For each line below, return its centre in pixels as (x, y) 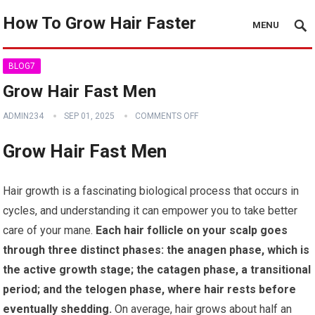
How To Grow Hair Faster (100, 23)
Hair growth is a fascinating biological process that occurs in (151, 191)
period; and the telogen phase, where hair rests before (150, 289)
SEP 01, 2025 (90, 116)
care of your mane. (48, 230)
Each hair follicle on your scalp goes (191, 230)
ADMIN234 (24, 116)
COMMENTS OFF (167, 116)
